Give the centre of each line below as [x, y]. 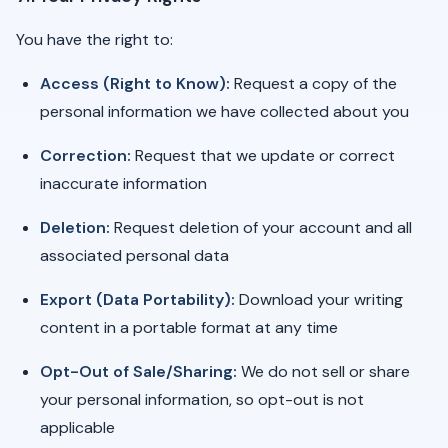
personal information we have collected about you [224, 111]
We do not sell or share [323, 371]
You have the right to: [94, 39]
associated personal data [134, 255]
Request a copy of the [313, 83]
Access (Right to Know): [135, 83]
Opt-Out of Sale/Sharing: [138, 371]
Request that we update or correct [263, 155]
